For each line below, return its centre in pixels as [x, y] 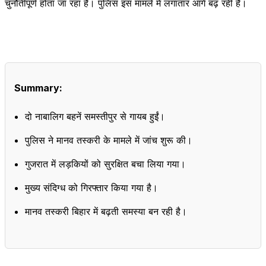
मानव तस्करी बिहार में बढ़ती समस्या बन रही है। [106, 211]
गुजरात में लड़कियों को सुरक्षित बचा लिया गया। [105, 164]
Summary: [38, 88]
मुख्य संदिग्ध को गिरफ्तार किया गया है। [91, 187]
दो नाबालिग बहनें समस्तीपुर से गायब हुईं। [95, 116]
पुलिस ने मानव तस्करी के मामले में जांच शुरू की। [109, 140]
